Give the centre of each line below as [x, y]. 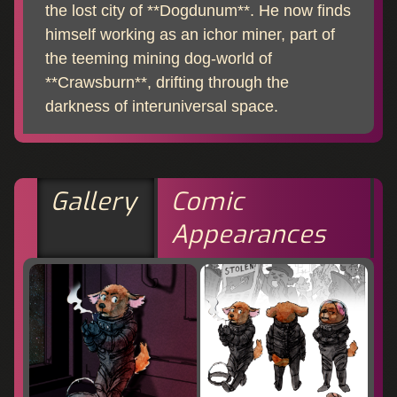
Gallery [93, 201]
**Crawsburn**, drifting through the [167, 82]
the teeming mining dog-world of [159, 58]
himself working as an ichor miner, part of [190, 34]
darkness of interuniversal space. [162, 105]
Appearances [248, 234]
